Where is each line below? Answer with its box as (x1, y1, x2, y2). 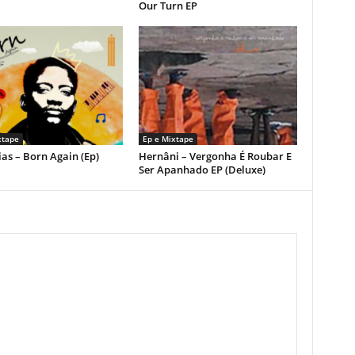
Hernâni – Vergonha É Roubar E (138, 149, 292, 163)
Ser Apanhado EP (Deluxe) (138, 162, 265, 177)
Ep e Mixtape (142, 133, 193, 144)
